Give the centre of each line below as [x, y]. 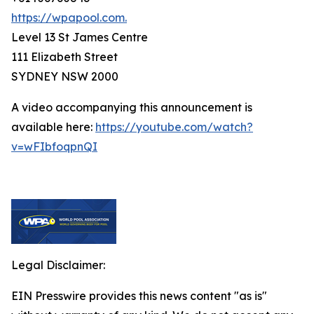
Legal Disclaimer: [58, 265]
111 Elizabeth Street [64, 57]
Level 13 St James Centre [80, 37]
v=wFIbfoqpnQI [54, 146]
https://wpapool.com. [69, 18]
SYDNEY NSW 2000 [65, 76]
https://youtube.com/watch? [174, 127]
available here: [53, 127]
